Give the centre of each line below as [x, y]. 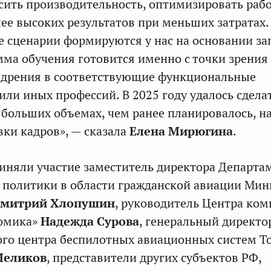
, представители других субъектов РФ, [154, 258]
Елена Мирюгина [180, 131]
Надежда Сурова [90, 221]
